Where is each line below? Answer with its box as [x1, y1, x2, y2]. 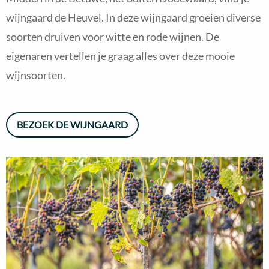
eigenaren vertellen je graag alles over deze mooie [6, 49, 235, 62]
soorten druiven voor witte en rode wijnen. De [6, 29, 219, 43]
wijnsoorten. [6, 68, 65, 82]
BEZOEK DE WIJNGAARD [17, 118, 128, 130]
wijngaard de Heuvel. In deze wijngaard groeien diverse [6, 10, 261, 24]
